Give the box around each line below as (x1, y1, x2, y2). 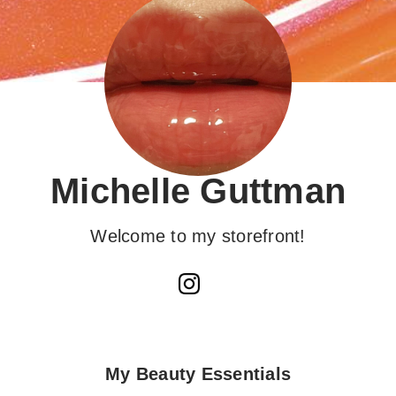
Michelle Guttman (50, 171, 346, 210)
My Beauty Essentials (105, 364, 291, 384)
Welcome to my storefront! (90, 226, 306, 246)
